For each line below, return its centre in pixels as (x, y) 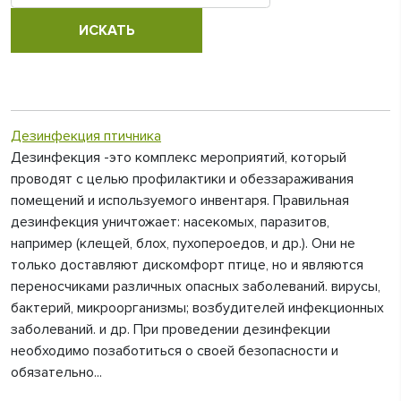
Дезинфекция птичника (86, 136)
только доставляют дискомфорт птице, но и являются (187, 265)
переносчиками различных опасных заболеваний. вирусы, (196, 286)
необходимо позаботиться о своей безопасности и (175, 351)
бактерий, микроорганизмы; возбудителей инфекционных (197, 308)
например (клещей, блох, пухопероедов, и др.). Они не (183, 243)
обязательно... (56, 372)
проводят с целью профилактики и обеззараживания (182, 179)
